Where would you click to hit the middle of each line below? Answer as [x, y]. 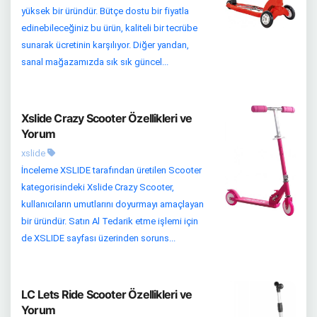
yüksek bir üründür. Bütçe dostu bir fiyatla [105, 11]
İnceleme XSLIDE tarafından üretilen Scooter [111, 170]
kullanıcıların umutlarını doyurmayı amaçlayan [113, 204]
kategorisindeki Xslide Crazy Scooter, [98, 187]
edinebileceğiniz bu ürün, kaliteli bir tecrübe [109, 28]
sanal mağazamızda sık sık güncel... [95, 62]
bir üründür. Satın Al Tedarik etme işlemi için [110, 221]
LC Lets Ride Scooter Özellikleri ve [106, 294]
